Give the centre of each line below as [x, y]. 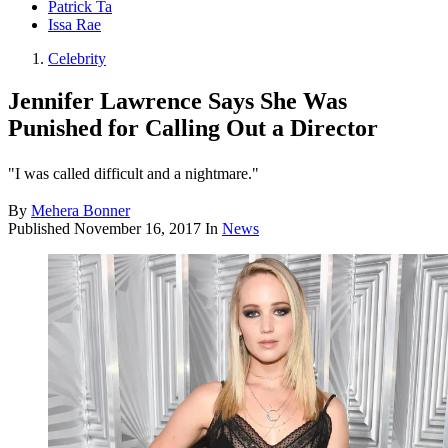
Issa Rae [74, 25]
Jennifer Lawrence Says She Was [177, 101]
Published [41, 229]
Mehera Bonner [80, 211]
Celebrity [77, 59]
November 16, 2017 [137, 229]
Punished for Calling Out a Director [193, 128]
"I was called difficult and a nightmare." [133, 174]
